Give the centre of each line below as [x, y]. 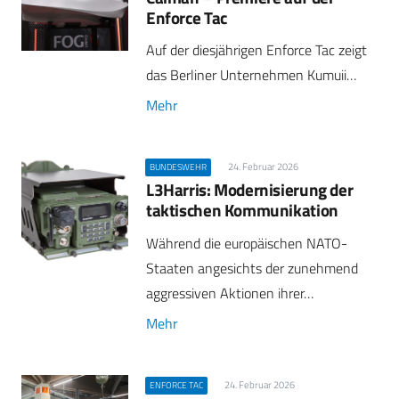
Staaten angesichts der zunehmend [252, 268]
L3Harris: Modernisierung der [250, 190]
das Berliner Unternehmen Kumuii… [251, 75]
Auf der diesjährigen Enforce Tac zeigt [256, 50]
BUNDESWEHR [179, 167]
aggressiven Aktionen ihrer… [230, 293]
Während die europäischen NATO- [247, 243]
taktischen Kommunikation [242, 210]
